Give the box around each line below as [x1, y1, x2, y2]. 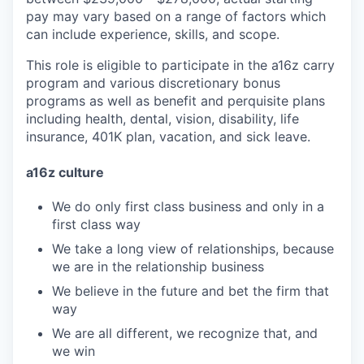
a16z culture [26, 163, 104, 180]
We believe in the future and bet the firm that [52, 282, 329, 299]
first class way [52, 215, 141, 232]
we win [52, 342, 95, 359]
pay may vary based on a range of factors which [26, 8, 326, 24]
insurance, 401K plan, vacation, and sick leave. [26, 128, 310, 145]
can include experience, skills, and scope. [26, 26, 279, 42]
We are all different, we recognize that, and [52, 324, 318, 341]
